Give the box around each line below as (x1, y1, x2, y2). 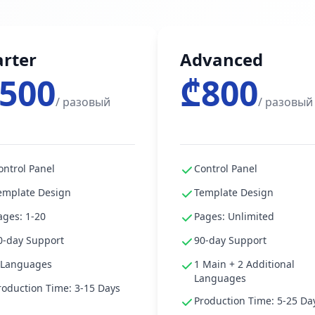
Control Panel (194, 162, 257, 175)
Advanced (180, 48, 263, 71)
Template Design (194, 186, 274, 199)
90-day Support (194, 233, 266, 247)
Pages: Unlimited (194, 210, 274, 223)
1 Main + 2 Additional (194, 257, 295, 271)
